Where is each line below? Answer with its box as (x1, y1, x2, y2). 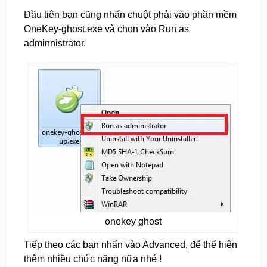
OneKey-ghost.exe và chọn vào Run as (23, 23, 189, 34)
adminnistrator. (23, 38, 86, 48)
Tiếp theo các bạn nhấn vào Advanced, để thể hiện (23, 239, 237, 250)
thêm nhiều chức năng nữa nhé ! (23, 253, 162, 264)
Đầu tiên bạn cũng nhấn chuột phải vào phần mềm (23, 9, 237, 20)
